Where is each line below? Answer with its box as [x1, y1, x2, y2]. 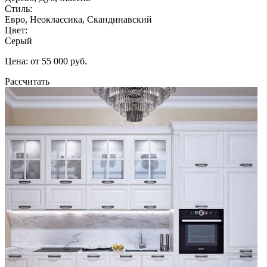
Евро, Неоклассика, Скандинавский [5, 14, 152, 24]
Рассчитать [5, 76, 49, 86]
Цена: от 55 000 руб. [5, 55, 87, 66]
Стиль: [5, 3, 32, 14]
